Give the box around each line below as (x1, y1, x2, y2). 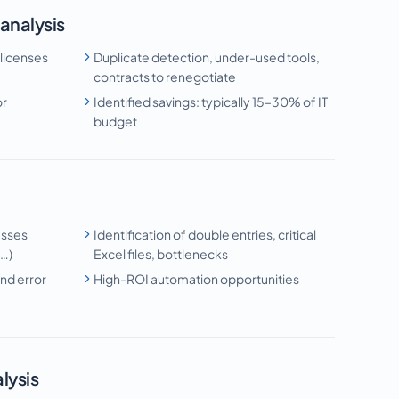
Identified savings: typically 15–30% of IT (94, 94, 329, 110)
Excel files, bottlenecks (94, 246, 229, 262)
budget (94, 113, 138, 129)
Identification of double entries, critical (94, 226, 317, 242)
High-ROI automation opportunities (94, 271, 300, 287)
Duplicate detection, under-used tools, (94, 49, 321, 65)
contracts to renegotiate (94, 69, 237, 85)
